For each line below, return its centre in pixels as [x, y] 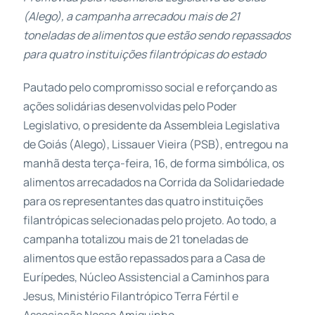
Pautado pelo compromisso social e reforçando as [150, 88]
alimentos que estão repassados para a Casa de [144, 258]
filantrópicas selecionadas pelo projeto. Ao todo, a [149, 220]
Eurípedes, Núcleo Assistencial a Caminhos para [146, 277]
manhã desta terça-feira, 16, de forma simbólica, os [153, 163]
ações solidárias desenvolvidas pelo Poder [130, 107]
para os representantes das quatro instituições [143, 201]
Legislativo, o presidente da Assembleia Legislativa [151, 126]
